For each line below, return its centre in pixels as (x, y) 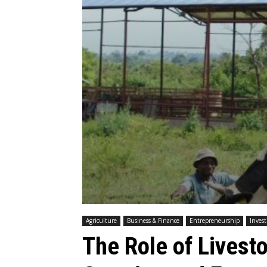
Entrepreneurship (215, 220)
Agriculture (101, 220)
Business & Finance (153, 220)
